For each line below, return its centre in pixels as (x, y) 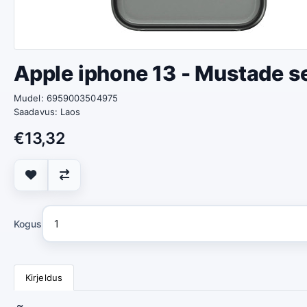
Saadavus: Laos (47, 112)
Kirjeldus (44, 278)
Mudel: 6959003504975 (66, 98)
